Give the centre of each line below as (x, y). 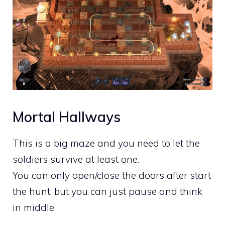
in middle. (34, 208)
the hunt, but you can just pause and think (107, 192)
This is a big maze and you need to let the (106, 143)
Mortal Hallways (67, 117)
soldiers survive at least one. (76, 159)
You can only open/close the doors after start (112, 176)
